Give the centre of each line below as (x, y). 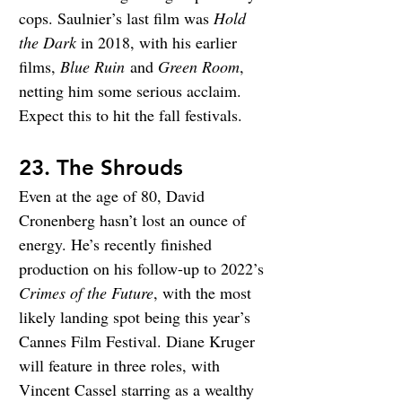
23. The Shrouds (101, 167)
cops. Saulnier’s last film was (116, 18)
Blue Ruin (92, 66)
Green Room (199, 66)
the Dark (48, 42)
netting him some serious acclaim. (132, 91)
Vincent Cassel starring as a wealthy (139, 389)
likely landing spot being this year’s (137, 317)
